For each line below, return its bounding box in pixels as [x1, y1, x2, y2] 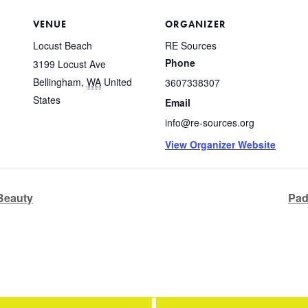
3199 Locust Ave [33, 56, 106, 71]
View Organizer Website [165, 137, 276, 151]
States [33, 92, 60, 107]
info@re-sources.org [165, 115, 254, 129]
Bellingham [33, 74, 81, 89]
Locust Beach [33, 38, 92, 52]
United [104, 74, 132, 89]
